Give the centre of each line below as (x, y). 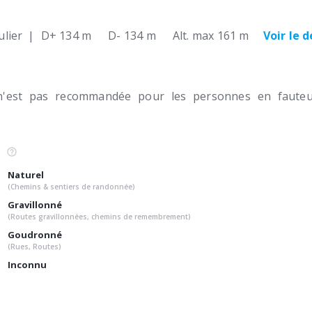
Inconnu (27, 265)
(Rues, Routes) (34, 247)
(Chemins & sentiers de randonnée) (71, 187)
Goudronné (35, 235)
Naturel (26, 175)
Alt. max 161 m (211, 36)
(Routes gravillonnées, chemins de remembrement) (99, 217)
